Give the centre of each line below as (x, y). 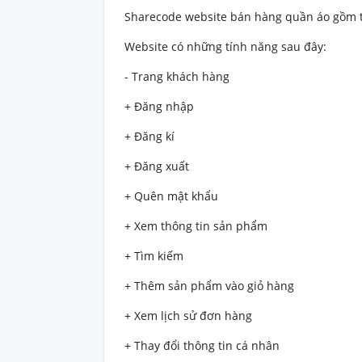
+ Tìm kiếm (154, 256)
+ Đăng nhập (159, 107)
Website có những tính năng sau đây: (225, 47)
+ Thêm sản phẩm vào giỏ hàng (209, 286)
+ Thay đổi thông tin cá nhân (202, 346)
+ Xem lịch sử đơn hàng (188, 316)
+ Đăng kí (149, 137)
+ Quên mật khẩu (171, 196)
